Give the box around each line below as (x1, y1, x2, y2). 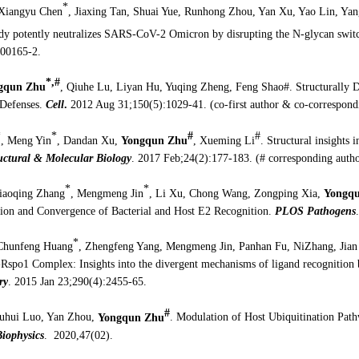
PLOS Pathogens (274, 204, 356, 217)
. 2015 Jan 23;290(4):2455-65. (7, 276, 147, 288)
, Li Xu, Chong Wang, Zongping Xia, (148, 187, 321, 200)
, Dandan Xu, (56, 134, 121, 147)
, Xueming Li (192, 134, 255, 147)
